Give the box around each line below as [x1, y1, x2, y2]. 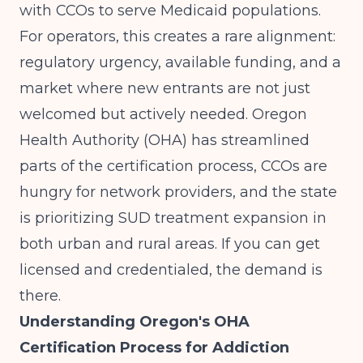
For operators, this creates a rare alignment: [19, 28, 335, 45]
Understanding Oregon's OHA [19, 313, 250, 331]
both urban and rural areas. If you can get [19, 235, 320, 253]
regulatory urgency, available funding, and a [19, 53, 341, 71]
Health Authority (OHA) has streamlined [19, 131, 310, 149]
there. [19, 287, 61, 305]
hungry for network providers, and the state [19, 183, 337, 201]
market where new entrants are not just [19, 79, 310, 97]
